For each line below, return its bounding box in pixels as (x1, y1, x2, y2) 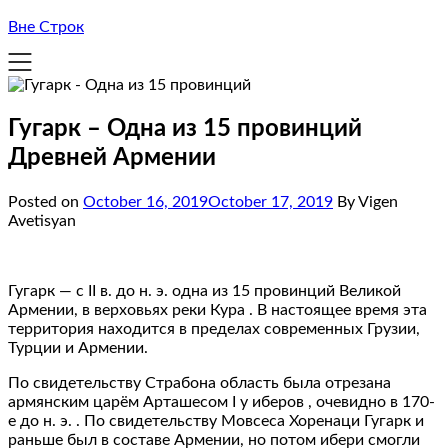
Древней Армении (8, 145, 216, 170)
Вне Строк (8, 19, 84, 35)
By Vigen (337, 193, 398, 210)
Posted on (8, 193, 83, 210)
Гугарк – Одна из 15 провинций (8, 116, 362, 141)
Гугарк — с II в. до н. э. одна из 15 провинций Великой (8, 282, 401, 299)
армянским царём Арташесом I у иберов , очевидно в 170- (8, 393, 435, 410)
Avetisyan (8, 212, 76, 229)
